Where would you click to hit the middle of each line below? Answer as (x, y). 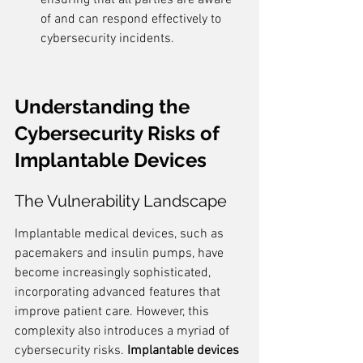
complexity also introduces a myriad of (124, 331)
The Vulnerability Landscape (121, 201)
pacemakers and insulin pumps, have (121, 254)
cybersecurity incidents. (107, 39)
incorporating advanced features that (119, 293)
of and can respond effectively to (132, 19)
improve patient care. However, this (113, 312)
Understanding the (105, 107)
